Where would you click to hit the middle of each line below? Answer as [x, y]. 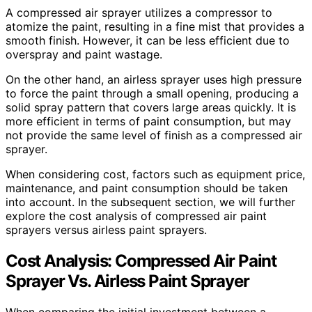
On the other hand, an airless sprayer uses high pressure [154, 79]
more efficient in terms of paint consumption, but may [148, 121]
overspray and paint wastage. [84, 54]
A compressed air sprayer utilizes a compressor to [139, 12]
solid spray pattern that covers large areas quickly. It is [151, 107]
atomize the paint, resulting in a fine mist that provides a [155, 26]
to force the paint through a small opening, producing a [152, 93]
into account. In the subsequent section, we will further [150, 202]
